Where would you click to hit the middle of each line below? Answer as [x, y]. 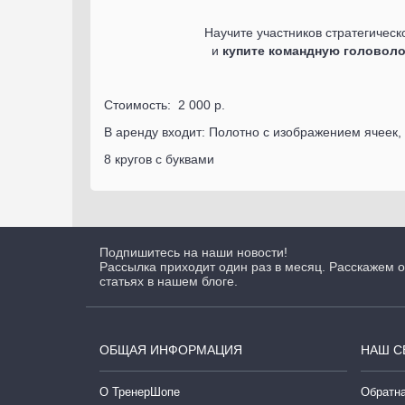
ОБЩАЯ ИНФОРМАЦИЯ [171, 350]
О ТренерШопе [140, 392]
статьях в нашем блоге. [169, 281]
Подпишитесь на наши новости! [193, 252]
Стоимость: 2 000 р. [165, 105]
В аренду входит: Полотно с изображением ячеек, [253, 132]
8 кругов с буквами [159, 159]
